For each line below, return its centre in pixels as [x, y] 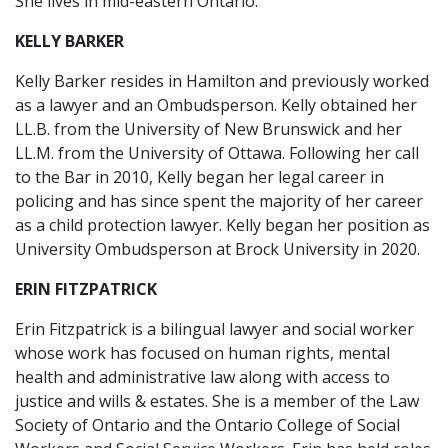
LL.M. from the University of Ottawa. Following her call [217, 153]
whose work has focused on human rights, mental [202, 353]
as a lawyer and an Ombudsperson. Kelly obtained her [216, 105]
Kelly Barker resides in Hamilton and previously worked [222, 81]
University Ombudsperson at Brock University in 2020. [217, 249]
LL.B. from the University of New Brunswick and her [208, 129]
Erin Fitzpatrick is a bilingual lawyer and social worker [214, 329]
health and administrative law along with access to [202, 377]
